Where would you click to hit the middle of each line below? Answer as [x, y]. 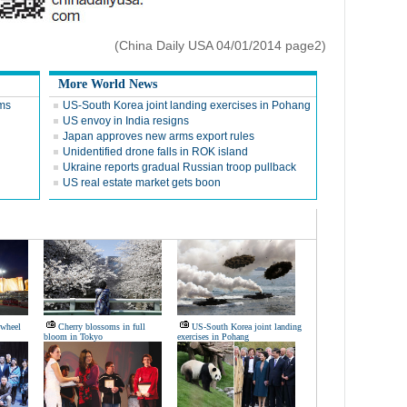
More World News [108, 84]
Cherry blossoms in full [102, 327]
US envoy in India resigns [126, 121]
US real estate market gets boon [142, 183]
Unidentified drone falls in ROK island [155, 152]
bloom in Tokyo [73, 337]
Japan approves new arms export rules [159, 136]
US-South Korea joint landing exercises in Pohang [187, 105]
